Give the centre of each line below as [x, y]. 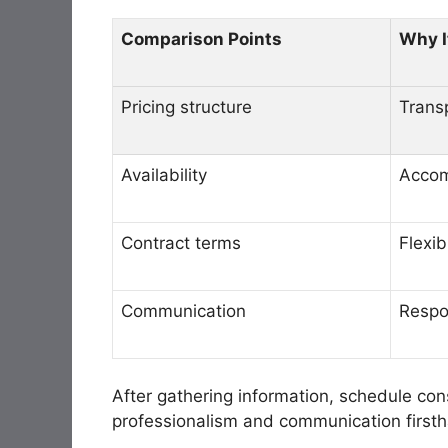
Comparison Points [201, 38]
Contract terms [181, 242]
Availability [164, 174]
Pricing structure [186, 106]
